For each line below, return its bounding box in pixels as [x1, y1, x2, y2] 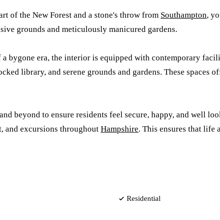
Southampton [161, 10, 207, 20]
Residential [127, 194, 161, 202]
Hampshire [101, 124, 138, 134]
